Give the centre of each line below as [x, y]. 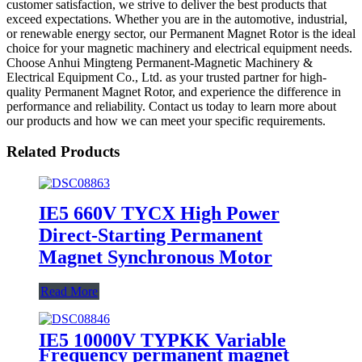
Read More [69, 291]
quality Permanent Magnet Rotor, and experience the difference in [174, 91]
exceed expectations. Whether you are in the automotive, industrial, [177, 19]
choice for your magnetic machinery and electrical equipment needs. [179, 48]
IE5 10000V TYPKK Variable [162, 340]
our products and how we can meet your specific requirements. [166, 120]
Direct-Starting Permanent [151, 235]
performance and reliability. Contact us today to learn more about [171, 106]
